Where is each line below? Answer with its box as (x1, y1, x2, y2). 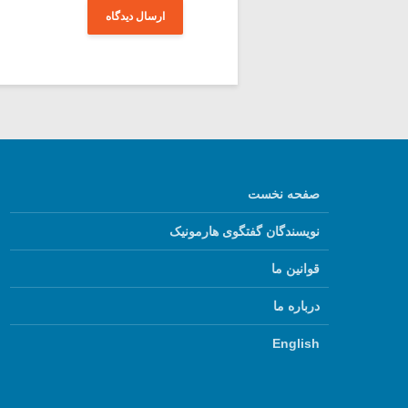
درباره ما (273, 298, 320, 313)
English (272, 335, 320, 351)
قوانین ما (271, 260, 320, 276)
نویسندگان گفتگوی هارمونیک (169, 223, 320, 239)
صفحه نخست (248, 186, 320, 201)
